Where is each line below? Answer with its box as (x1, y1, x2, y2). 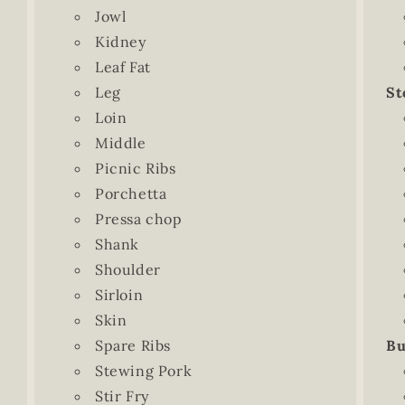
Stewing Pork (94, 362, 193, 380)
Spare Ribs (94, 336, 171, 354)
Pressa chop (94, 210, 183, 228)
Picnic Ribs (94, 159, 176, 177)
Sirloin (94, 286, 144, 304)
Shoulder (94, 260, 161, 278)
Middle (94, 134, 146, 152)
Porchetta (94, 184, 167, 202)
